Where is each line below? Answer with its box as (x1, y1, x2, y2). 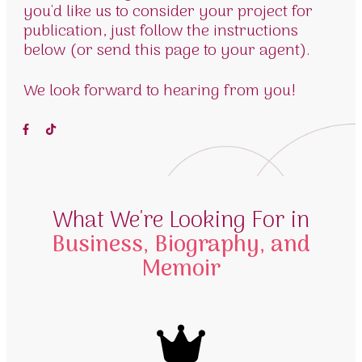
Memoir (141, 251, 221, 289)
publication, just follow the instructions (23, 19, 298, 44)
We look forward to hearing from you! (23, 78, 296, 104)
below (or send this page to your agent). (23, 38, 310, 64)
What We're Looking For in (53, 203, 309, 241)
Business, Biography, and (52, 227, 310, 265)
